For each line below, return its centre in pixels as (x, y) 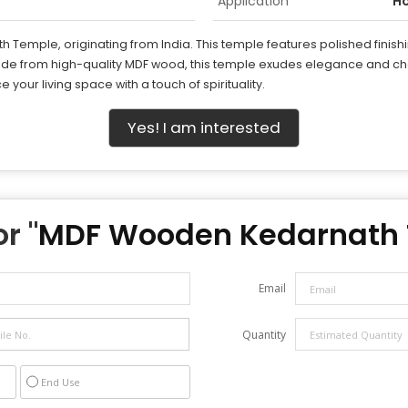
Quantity (264, 335)
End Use (61, 382)
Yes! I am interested (204, 127)
